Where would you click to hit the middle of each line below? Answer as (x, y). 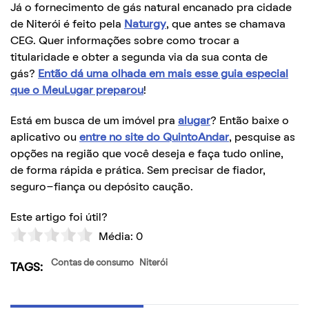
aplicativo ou (45, 138)
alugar (194, 121)
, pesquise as (262, 138)
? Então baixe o (250, 121)
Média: (114, 237)
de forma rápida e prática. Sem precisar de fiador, (138, 171)
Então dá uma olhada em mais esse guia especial (163, 74)
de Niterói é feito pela (67, 24)
